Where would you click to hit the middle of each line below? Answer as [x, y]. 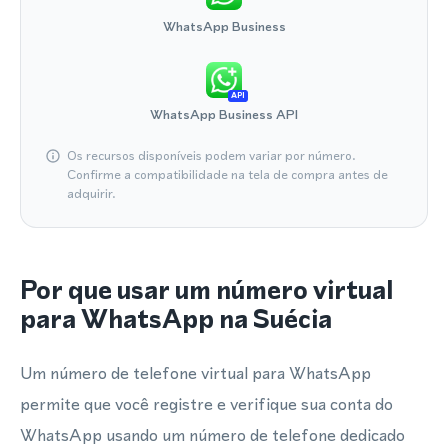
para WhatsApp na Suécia [176, 319]
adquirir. [91, 193]
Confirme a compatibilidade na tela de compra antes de [227, 174]
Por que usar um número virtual [206, 290]
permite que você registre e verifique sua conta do [206, 404]
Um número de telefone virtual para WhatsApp [195, 373]
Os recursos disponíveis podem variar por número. [211, 155]
